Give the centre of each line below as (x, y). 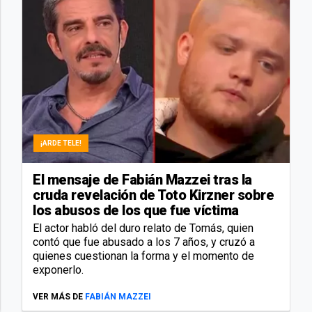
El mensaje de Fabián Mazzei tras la (142, 179)
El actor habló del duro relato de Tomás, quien (143, 228)
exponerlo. (58, 270)
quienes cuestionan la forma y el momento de (143, 256)
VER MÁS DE (58, 296)
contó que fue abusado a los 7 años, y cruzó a (144, 242)
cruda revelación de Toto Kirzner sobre (153, 195)
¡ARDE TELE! (61, 143)
